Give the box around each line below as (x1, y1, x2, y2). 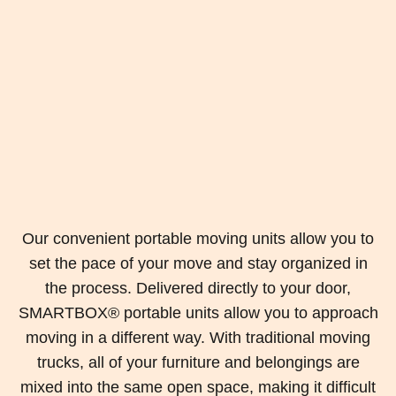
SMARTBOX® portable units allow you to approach (18, 304, 378, 323)
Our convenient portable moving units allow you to (22, 230, 374, 248)
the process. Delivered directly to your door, (45, 279, 351, 298)
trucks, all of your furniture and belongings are (36, 354, 360, 372)
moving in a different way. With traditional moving (26, 329, 370, 347)
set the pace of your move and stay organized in (28, 255, 368, 273)
